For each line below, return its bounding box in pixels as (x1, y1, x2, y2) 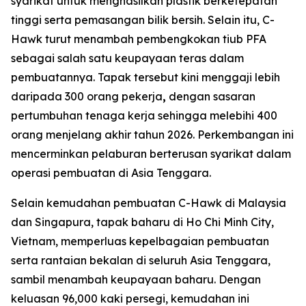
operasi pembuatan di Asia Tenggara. (11, 166, 211, 180)
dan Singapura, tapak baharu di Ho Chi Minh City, (11, 215, 274, 229)
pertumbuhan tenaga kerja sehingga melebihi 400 (11, 109, 277, 122)
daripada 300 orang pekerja (11, 89, 163, 103)
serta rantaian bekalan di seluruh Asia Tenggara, (11, 253, 270, 267)
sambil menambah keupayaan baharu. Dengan (11, 273, 261, 286)
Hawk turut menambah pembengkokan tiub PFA (11, 32, 266, 46)
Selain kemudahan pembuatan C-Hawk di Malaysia (11, 196, 286, 210)
